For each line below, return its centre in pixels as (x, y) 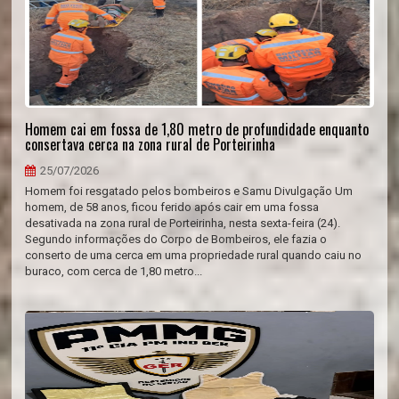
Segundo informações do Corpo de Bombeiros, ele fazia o (176, 239)
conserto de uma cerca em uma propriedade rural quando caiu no (194, 255)
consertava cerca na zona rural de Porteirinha (151, 144)
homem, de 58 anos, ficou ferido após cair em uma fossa (172, 207)
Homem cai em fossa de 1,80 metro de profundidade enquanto (197, 129)
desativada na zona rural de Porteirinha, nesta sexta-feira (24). (183, 223)
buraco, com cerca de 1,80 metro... (114, 271)
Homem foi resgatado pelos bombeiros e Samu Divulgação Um (189, 191)
